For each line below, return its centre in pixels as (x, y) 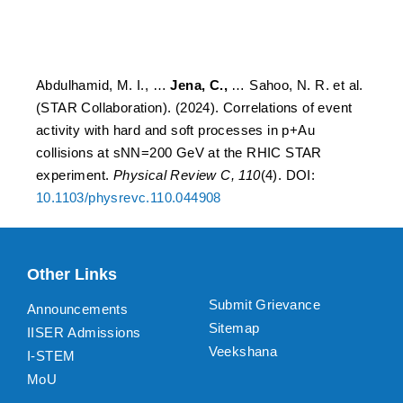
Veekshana (243, 351)
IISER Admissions (84, 332)
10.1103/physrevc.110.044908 (129, 197)
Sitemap (234, 327)
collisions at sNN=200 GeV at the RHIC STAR (179, 152)
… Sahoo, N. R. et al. (296, 85)
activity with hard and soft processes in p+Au (175, 130)
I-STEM (51, 355)
